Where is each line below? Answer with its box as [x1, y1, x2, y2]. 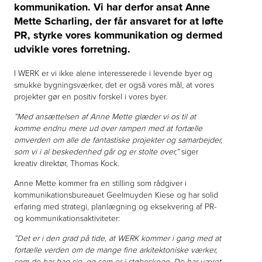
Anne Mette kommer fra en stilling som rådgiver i [14, 178, 187, 188]
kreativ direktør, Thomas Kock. [14, 158, 119, 168]
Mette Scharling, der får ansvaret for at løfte [14, 14, 223, 27]
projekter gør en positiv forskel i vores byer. [14, 91, 167, 102]
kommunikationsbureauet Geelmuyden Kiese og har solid [14, 189, 218, 200]
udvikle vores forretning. [14, 42, 130, 56]
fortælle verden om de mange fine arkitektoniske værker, [14, 244, 217, 255]
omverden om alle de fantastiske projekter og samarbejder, [14, 135, 222, 145]
